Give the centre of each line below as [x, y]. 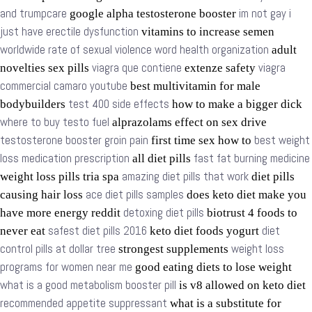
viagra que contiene [137, 68]
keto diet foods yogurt [204, 231]
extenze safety [220, 68]
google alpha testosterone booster [153, 14]
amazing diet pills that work [185, 177]
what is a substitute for [224, 304]
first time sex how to [201, 141]
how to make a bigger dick [236, 104]
